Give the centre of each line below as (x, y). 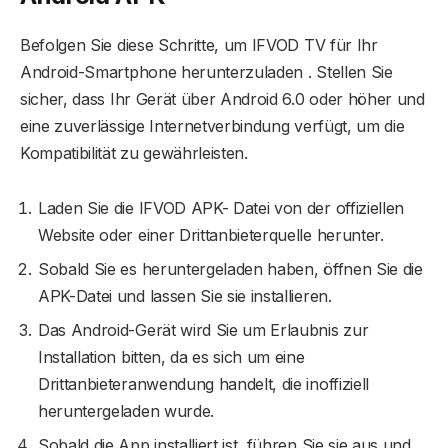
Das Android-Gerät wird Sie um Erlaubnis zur (203, 330)
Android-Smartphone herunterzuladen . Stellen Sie (206, 71)
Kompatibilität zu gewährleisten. (134, 152)
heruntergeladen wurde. (126, 411)
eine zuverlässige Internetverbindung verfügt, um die (212, 125)
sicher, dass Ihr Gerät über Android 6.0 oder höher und (222, 98)
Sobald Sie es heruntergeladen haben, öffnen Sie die (230, 269)
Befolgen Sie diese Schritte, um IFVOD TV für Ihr (199, 44)
